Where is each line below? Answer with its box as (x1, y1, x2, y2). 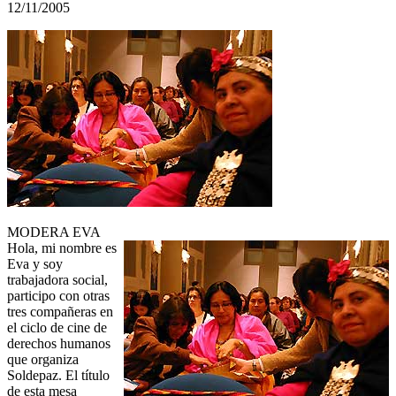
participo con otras (7, 288, 110, 304)
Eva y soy (7, 256, 63, 272)
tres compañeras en (7, 304, 113, 320)
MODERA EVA (7, 225, 101, 240)
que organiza (7, 352, 79, 368)
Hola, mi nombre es (7, 240, 117, 256)
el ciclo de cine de (7, 320, 107, 336)
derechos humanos (7, 336, 110, 352)
